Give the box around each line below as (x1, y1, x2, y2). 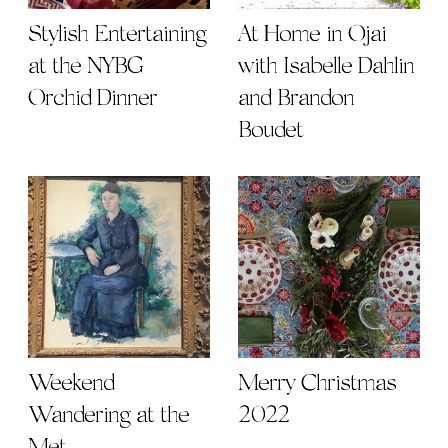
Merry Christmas (238, 371, 396, 396)
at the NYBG (28, 54, 143, 79)
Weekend (28, 371, 114, 396)
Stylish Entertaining (28, 22, 206, 47)
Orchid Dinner (28, 86, 157, 111)
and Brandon (238, 86, 354, 111)
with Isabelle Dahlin (238, 54, 414, 79)
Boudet (238, 118, 303, 143)
